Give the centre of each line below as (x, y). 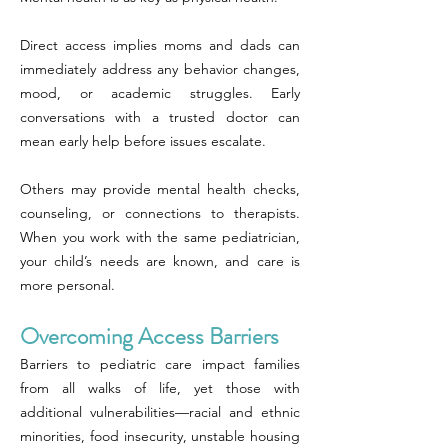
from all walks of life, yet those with (160, 388)
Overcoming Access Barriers (149, 336)
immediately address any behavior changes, (160, 69)
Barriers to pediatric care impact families (160, 364)
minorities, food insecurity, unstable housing (160, 436)
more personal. (67, 285)
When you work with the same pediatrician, (160, 237)
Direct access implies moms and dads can (160, 45)
